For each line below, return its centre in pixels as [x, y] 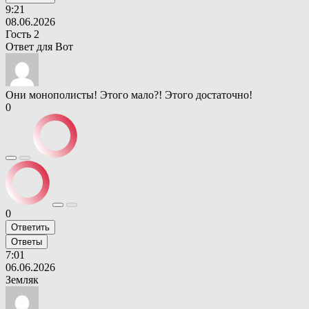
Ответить [30, 228]
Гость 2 [22, 34]
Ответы [27, 242]
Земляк [22, 280]
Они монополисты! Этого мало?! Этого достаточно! [129, 95]
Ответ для [30, 47]
